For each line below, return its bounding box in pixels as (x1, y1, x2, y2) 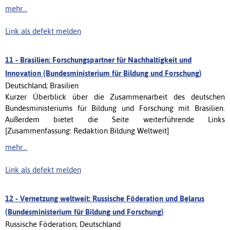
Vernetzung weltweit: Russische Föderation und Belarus (20, 194, 204, 203)
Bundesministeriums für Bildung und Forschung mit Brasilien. (5, 103, 225, 112)
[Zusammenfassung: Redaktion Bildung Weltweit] (5, 126, 169, 135)
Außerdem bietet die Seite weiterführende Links (5, 114, 225, 124)
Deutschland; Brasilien (5, 81, 79, 90)
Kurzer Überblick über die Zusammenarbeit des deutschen (5, 92, 225, 101)
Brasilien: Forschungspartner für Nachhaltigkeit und (20, 55, 191, 64)
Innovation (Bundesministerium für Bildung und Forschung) (5, 68, 202, 78)
